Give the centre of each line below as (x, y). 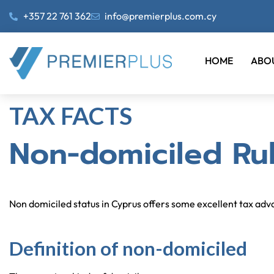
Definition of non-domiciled (128, 248)
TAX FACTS (71, 115)
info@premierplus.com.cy (161, 16)
